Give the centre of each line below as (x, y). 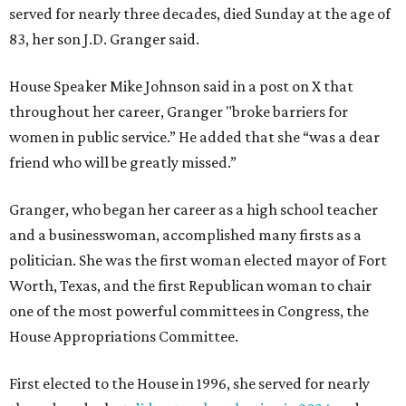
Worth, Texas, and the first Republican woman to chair (190, 285)
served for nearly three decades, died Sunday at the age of (200, 13)
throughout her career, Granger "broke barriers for (179, 111)
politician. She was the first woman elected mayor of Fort (198, 260)
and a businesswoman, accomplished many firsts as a (185, 234)
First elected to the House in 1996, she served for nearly (189, 383)
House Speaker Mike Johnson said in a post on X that (181, 86)
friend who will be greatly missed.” (123, 162)
